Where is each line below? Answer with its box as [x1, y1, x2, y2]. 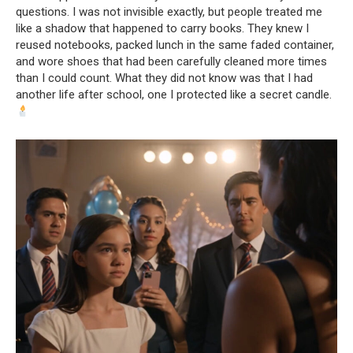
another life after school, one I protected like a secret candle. [16, 87, 332, 102]
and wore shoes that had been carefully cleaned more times [16, 54, 327, 69]
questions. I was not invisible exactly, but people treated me [16, 5, 322, 19]
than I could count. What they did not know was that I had [16, 71, 313, 85]
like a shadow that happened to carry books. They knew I [16, 21, 309, 35]
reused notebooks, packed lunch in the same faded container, [16, 38, 334, 52]
